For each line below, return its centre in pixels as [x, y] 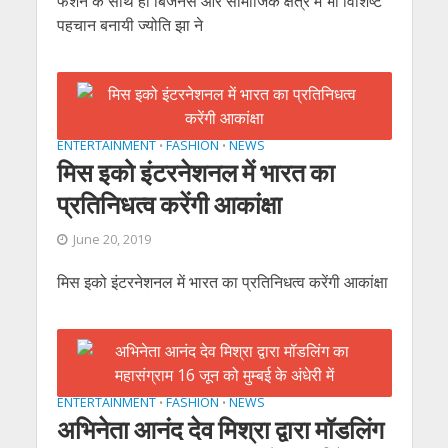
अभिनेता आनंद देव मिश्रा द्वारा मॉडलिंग [220, 429]
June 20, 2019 [111, 239]
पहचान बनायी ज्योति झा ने [129, 25]
